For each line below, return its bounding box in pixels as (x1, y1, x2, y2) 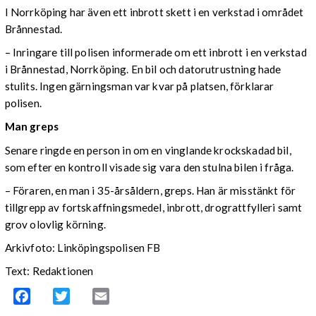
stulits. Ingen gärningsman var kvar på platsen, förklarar (4, 80, 274, 93)
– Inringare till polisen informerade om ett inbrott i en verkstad (4, 46, 307, 59)
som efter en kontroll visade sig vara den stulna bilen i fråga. (4, 160, 294, 174)
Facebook (30, 289, 80, 303)
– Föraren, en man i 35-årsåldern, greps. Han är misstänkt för (4, 183, 296, 197)
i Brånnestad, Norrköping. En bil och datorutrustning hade (4, 63, 281, 76)
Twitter (69, 289, 107, 303)
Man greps (4, 120, 59, 133)
